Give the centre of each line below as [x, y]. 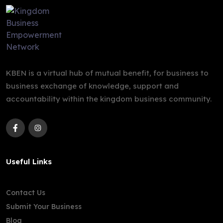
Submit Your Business [44, 207]
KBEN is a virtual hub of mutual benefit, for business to [107, 73]
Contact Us [26, 193]
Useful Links [29, 162]
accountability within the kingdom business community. [109, 99]
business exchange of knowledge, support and [92, 86]
